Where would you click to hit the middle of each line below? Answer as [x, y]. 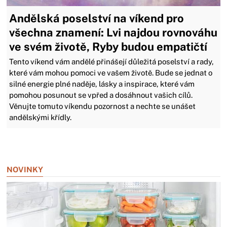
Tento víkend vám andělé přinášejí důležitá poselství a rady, [112, 62]
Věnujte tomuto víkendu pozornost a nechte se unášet [103, 106]
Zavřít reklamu [31, 144]
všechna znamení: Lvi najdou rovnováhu [113, 33]
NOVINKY [25, 170]
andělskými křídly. [41, 118]
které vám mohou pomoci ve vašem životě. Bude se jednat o [111, 73]
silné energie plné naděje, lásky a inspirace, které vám [102, 84]
